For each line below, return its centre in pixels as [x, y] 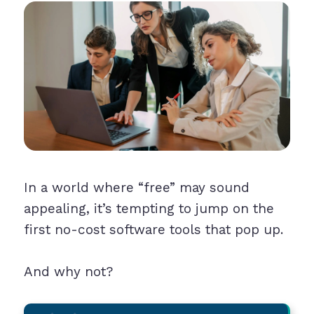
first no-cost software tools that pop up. [153, 230]
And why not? [68, 272]
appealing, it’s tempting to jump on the [149, 209]
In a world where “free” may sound [136, 188]
